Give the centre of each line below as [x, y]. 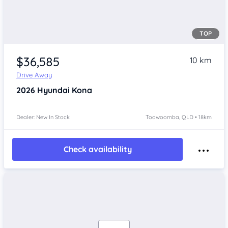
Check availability [97, 149]
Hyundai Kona [65, 90]
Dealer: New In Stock [43, 117]
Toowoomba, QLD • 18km [179, 117]
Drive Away [34, 75]
